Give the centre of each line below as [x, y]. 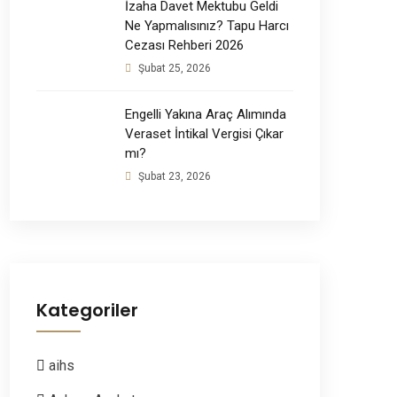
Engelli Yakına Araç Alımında [206, 114]
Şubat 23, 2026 [173, 176]
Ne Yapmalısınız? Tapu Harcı [207, 25]
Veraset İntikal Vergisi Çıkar [204, 133]
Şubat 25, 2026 [173, 68]
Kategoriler [87, 310]
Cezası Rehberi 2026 [184, 45]
